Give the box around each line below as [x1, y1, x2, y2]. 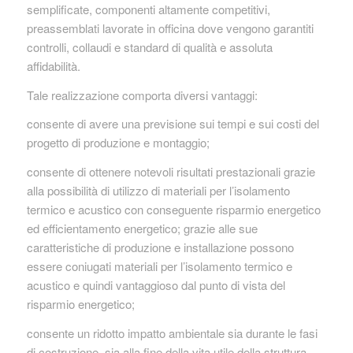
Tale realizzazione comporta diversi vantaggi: [26, 86, 258, 103]
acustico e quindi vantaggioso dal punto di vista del [26, 277, 285, 293]
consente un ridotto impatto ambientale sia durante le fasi [26, 324, 318, 341]
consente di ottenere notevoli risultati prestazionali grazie [26, 163, 315, 180]
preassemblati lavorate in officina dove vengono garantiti [26, 19, 314, 36]
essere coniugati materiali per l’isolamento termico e [26, 258, 292, 274]
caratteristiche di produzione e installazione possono [26, 239, 294, 255]
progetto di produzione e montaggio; [26, 134, 210, 151]
